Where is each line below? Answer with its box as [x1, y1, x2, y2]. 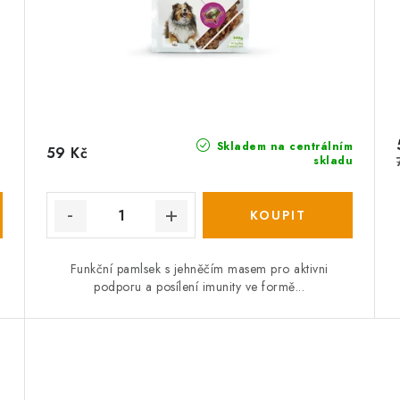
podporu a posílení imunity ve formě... [94, 278, 305, 296]
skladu [313, 153, 354, 170]
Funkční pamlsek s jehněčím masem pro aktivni [70, 260, 329, 279]
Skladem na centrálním [212, 138, 354, 155]
